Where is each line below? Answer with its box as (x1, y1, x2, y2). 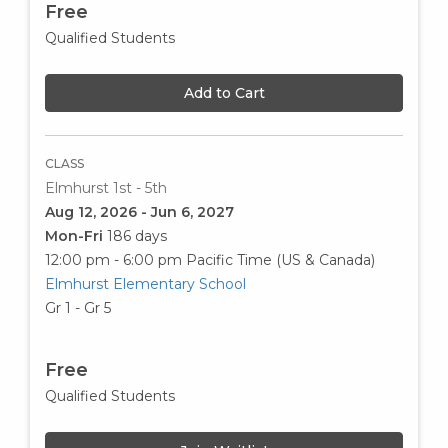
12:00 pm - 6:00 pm (45, 251, 182, 270)
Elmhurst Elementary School (45, 275, 246, 294)
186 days (107, 227, 167, 246)
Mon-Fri (45, 227, 107, 246)
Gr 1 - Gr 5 (45, 299, 111, 318)
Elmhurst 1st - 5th (45, 179, 167, 198)
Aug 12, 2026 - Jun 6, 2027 (45, 203, 234, 222)
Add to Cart (183, 84, 265, 103)
